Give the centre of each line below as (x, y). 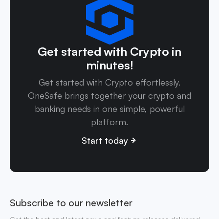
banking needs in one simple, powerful (109, 108)
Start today (105, 140)
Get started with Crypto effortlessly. (109, 82)
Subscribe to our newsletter (71, 202)
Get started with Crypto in (109, 51)
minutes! (109, 65)
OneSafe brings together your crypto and (109, 95)
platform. (109, 121)
